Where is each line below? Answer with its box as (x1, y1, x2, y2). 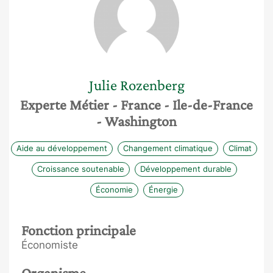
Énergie (148, 184, 178, 194)
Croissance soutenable (37, 163, 124, 174)
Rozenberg (119, 77, 185, 93)
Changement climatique (123, 143, 213, 153)
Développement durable (140, 163, 232, 174)
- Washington (96, 113, 177, 129)
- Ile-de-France (164, 96, 253, 113)
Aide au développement (16, 143, 107, 153)
